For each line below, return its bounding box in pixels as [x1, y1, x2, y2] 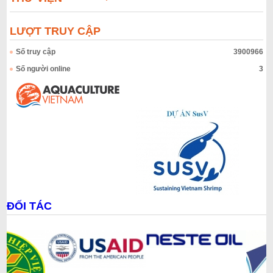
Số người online [16, 64, 71, 73]
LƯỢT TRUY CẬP [10, 24, 101, 37]
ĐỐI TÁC [7, 199, 52, 212]
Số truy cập [16, 47, 56, 56]
